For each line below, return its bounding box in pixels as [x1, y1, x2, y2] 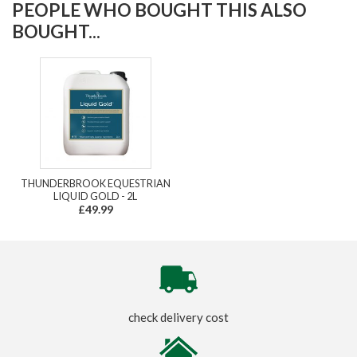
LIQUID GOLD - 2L [53, 189, 137, 202]
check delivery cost [128, 309, 229, 324]
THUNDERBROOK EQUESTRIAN [20, 176, 171, 190]
